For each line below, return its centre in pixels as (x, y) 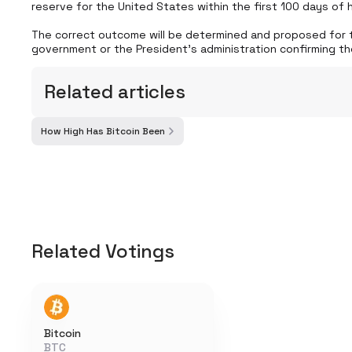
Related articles (115, 92)
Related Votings (103, 251)
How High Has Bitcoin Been (103, 131)
